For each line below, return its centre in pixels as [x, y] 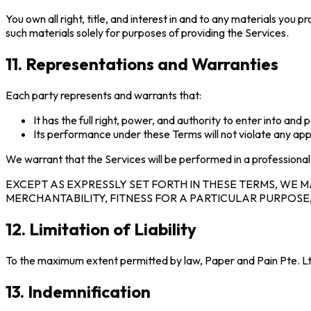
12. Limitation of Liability [101, 229]
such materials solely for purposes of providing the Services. [147, 33]
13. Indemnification [78, 291]
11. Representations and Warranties [142, 64]
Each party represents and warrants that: [103, 95]
